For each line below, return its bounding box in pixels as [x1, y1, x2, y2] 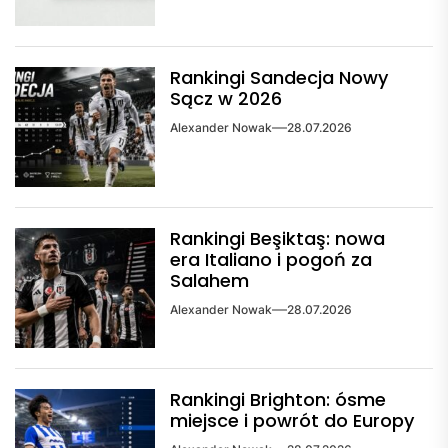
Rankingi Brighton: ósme [170, 386, 386, 412]
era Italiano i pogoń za [170, 246, 372, 272]
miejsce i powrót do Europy [170, 407, 414, 433]
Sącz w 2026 [170, 85, 282, 111]
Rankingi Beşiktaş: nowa [170, 225, 385, 251]
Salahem [170, 267, 249, 293]
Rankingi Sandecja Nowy [170, 64, 388, 90]
